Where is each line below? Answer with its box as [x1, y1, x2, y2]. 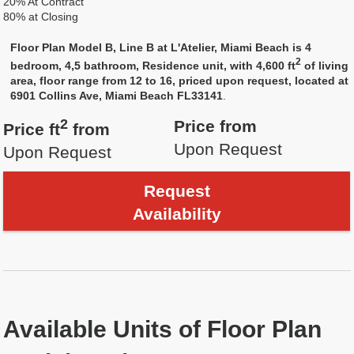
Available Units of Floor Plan [3, 315, 322, 342]
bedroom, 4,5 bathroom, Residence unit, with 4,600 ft [10, 58, 296, 72]
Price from [173, 116, 257, 135]
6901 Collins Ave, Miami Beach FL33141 [10, 88, 224, 102]
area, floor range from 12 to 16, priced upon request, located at [10, 73, 349, 87]
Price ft [3, 119, 61, 138]
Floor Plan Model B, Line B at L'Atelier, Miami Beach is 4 [10, 41, 312, 54]
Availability [132, 204, 221, 223]
